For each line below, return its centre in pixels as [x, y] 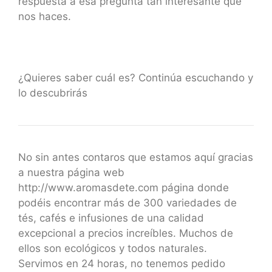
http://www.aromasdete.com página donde [124, 187]
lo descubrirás [53, 93]
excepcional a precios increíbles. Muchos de [126, 233]
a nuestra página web [71, 172]
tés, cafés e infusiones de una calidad [111, 218]
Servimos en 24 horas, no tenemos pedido [122, 263]
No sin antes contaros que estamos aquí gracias [136, 157]
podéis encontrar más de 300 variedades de [127, 202]
